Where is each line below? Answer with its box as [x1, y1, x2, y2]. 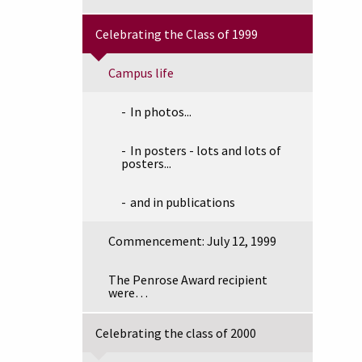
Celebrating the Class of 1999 [95, 26, 258, 42]
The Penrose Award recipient [108, 271, 267, 288]
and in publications [130, 194, 235, 210]
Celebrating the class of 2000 [95, 325, 256, 341]
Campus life [108, 65, 174, 81]
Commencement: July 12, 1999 [108, 233, 276, 249]
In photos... [130, 103, 192, 120]
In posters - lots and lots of [130, 142, 281, 158]
